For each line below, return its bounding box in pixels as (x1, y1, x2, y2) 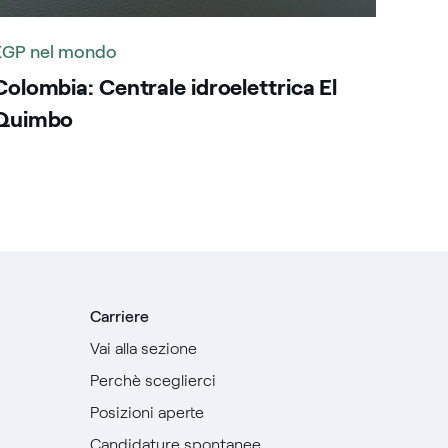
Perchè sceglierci (89, 371, 216, 390)
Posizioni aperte (89, 403, 204, 422)
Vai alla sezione (89, 339, 197, 358)
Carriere (89, 307, 149, 326)
